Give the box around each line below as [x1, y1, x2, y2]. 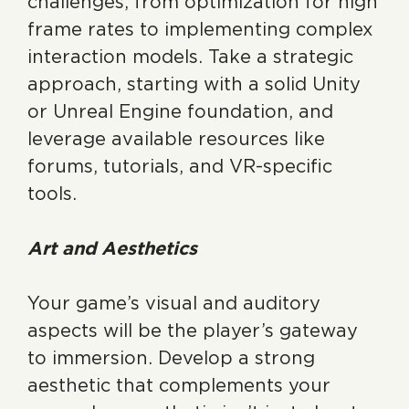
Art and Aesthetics [27, 237, 197, 259]
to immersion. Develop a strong [27, 347, 315, 369]
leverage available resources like [27, 128, 325, 150]
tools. [27, 183, 77, 204]
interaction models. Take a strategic [27, 46, 353, 68]
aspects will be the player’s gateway [27, 320, 358, 341]
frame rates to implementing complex [27, 18, 372, 40]
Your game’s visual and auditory [27, 292, 320, 314]
